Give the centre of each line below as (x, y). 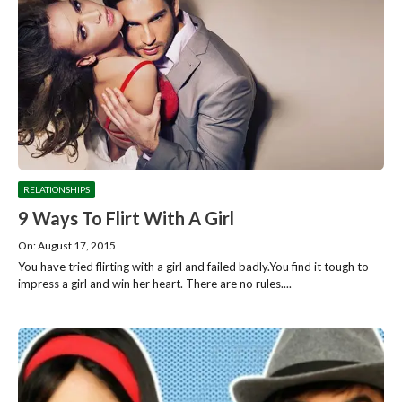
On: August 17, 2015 (67, 245)
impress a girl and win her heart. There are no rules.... (155, 283)
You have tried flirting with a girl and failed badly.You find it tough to (193, 266)
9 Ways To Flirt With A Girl (126, 218)
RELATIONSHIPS (57, 189)
